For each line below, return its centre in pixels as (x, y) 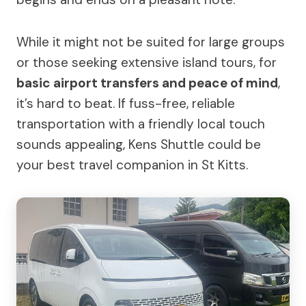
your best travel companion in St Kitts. (132, 165)
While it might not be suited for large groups (151, 42)
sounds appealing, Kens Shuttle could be (139, 144)
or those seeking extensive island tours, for (147, 62)
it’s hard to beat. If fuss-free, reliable (126, 103)
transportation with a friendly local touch (141, 124)
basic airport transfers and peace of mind (147, 83)
